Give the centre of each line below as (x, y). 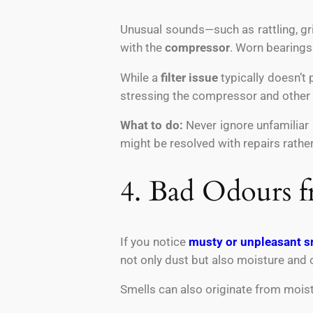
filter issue (190, 77)
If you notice (155, 241)
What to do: (152, 125)
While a (141, 77)
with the (143, 47)
